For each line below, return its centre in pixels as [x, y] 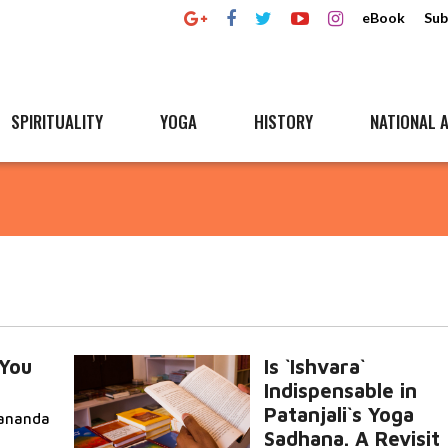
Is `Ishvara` [314, 366]
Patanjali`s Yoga [338, 414]
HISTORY [283, 121]
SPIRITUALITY [57, 121]
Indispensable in [340, 390]
